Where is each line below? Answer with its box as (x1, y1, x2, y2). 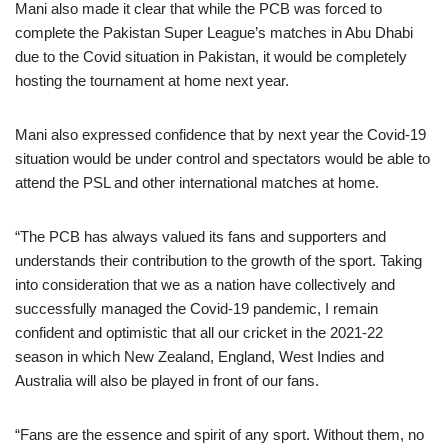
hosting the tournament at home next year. (15, 72, 289, 89)
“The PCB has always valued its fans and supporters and (15, 228, 386, 245)
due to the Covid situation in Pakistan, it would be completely (15, 48, 407, 65)
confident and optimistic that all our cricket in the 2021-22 (15, 324, 383, 341)
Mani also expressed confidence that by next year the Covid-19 (15, 126, 426, 143)
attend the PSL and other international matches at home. (15, 174, 379, 191)
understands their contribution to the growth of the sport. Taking (15, 252, 422, 269)
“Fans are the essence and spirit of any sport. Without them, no (15, 426, 424, 443)
